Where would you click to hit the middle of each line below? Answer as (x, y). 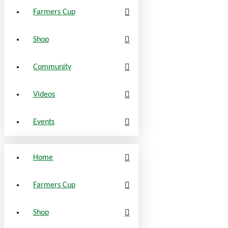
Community (52, 67)
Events (44, 122)
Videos (44, 94)
